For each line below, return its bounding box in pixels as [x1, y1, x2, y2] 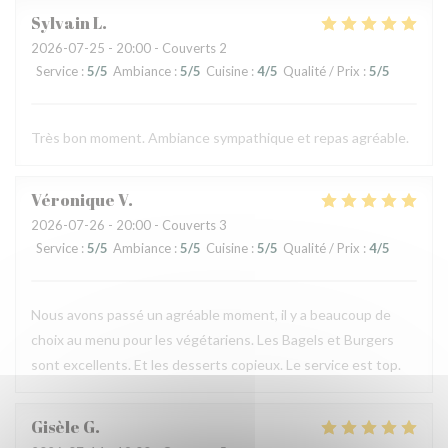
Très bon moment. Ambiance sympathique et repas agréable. [31, 129, 409, 146]
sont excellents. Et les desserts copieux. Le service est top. [31, 356, 401, 373]
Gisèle [31, 416, 80, 438]
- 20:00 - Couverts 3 [105, 217, 227, 233]
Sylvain [31, 12, 90, 34]
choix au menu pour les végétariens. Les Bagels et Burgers [31, 331, 394, 348]
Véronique [31, 189, 115, 211]
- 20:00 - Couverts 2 [105, 40, 227, 56]
